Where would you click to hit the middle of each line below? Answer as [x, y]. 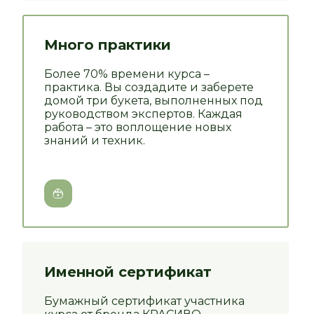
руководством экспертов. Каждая [143, 114]
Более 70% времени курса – [127, 74]
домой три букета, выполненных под [153, 101]
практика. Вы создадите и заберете [149, 88]
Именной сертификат [128, 272]
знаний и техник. [95, 141]
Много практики [108, 45]
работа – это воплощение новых [138, 128]
